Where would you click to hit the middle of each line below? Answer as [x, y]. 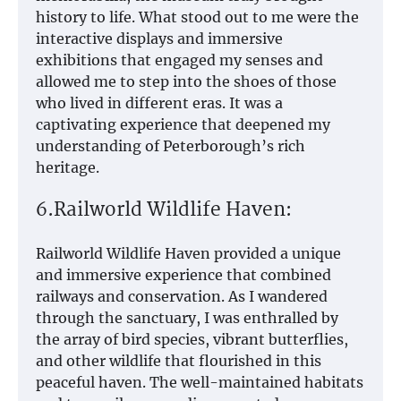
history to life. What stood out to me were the [197, 17]
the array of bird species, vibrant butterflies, [192, 340]
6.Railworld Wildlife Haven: [164, 210]
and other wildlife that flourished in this [179, 361]
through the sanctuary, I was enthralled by [187, 318]
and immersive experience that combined [183, 275]
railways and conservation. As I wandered [182, 297]
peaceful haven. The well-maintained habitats [200, 383]
